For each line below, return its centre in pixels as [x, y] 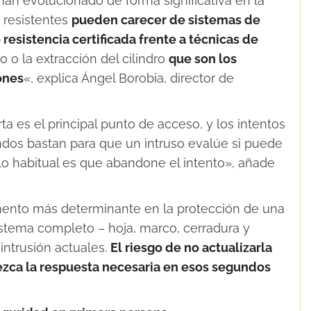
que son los [203, 58]
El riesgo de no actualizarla [191, 247]
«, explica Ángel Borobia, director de [129, 78]
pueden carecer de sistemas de [166, 19]
